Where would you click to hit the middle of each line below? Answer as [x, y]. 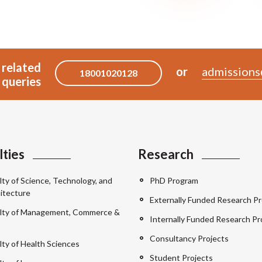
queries [21, 81]
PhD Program [174, 180]
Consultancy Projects [189, 238]
